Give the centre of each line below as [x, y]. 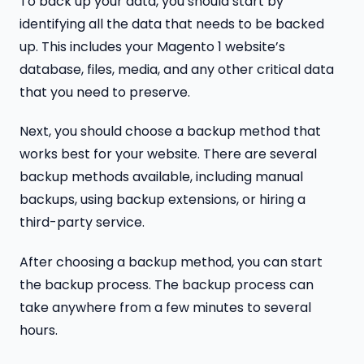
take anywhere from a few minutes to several [165, 308]
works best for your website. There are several [168, 154]
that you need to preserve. [105, 92]
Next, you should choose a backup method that [170, 132]
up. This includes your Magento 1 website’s [152, 46]
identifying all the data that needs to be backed [172, 24]
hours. [39, 331]
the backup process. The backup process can [167, 285]
